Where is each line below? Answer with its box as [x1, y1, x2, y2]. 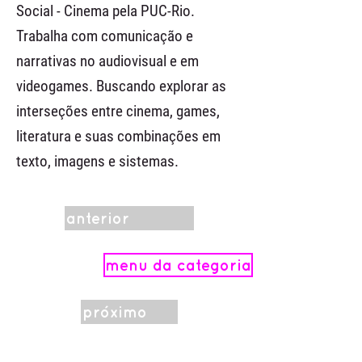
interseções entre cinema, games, [16, 102, 220, 120]
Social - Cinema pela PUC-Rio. [16, 2, 195, 20]
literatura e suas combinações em [16, 127, 221, 145]
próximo [82, 303, 147, 321]
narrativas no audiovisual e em [16, 52, 199, 70]
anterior [66, 209, 129, 227]
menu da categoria [105, 256, 251, 274]
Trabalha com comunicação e [16, 27, 193, 45]
